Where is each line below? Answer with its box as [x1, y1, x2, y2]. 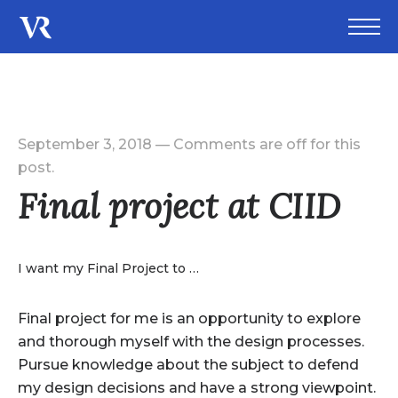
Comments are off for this [172, 136, 361, 153]
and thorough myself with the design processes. [17, 333, 364, 350]
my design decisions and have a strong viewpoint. [17, 379, 376, 396]
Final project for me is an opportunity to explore [17, 310, 361, 327]
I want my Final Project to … [17, 260, 199, 276]
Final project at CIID [17, 184, 341, 228]
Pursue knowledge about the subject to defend [17, 356, 359, 373]
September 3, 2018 [17, 136, 152, 153]
